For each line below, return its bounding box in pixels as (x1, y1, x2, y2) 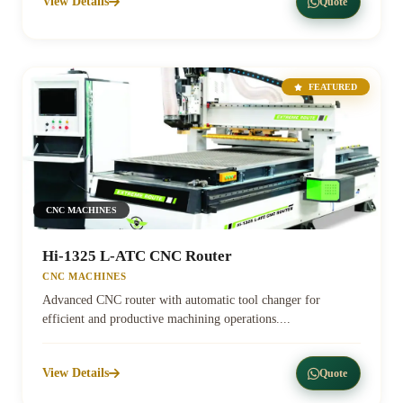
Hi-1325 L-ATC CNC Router (42, 247, 232, 264)
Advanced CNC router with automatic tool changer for (42, 293, 320, 307)
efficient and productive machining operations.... (42, 312, 291, 326)
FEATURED (306, 82, 357, 92)
